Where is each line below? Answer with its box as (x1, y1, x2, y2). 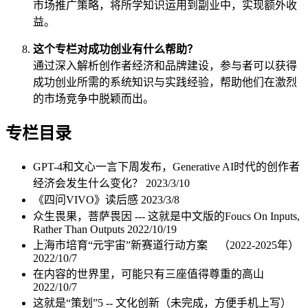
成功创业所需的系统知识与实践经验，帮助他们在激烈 (33, 76, 297, 88)
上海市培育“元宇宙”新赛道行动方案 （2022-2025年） (33, 239, 299, 251)
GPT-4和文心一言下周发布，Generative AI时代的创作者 (33, 160, 300, 173)
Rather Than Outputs (33, 223, 127, 235)
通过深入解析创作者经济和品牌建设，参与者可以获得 (33, 59, 297, 71)
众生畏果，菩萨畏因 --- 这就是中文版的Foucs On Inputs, (33, 210, 300, 222)
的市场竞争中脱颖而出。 (33, 92, 154, 104)
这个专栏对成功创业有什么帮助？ (33, 43, 198, 55)
